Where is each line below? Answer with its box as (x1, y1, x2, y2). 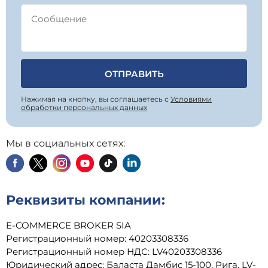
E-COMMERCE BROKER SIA (6, 220, 131, 231)
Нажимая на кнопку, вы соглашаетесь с (21, 95, 170, 103)
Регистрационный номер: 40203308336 (6, 233, 188, 244)
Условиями (170, 95, 212, 103)
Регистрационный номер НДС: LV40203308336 (6, 246, 222, 257)
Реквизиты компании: (6, 192, 165, 208)
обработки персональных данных (21, 103, 147, 112)
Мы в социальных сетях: (6, 138, 125, 149)
